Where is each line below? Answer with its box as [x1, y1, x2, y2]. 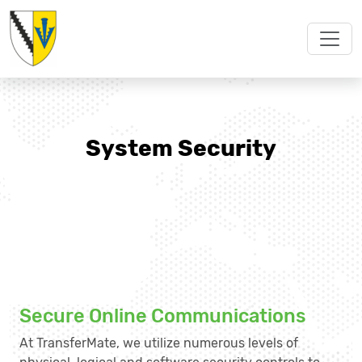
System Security [86, 135, 276, 162]
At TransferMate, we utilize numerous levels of [19, 335, 298, 351]
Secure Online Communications [19, 305, 306, 327]
